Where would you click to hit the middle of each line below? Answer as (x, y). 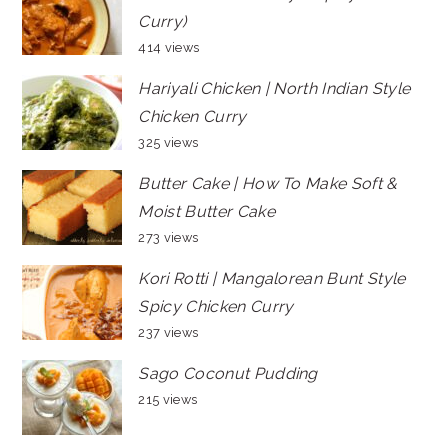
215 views (168, 399)
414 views (169, 47)
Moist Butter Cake (206, 211)
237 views (168, 332)
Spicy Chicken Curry (216, 306)
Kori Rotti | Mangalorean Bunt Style (272, 278)
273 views (168, 237)
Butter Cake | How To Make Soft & (268, 183)
